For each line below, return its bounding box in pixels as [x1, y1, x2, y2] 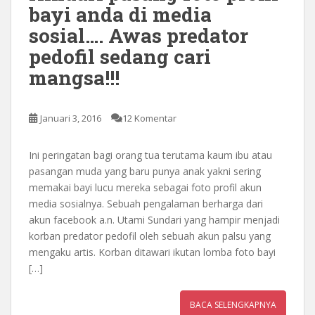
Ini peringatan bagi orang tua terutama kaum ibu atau [29, 148, 272, 162]
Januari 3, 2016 [40, 111, 101, 124]
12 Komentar [122, 111, 176, 124]
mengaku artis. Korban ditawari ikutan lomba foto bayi [29, 245, 276, 259]
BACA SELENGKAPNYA [190, 298, 276, 311]
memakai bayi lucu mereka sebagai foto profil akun [29, 180, 262, 194]
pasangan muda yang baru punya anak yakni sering [29, 164, 261, 178]
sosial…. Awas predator [29, 22, 248, 49]
